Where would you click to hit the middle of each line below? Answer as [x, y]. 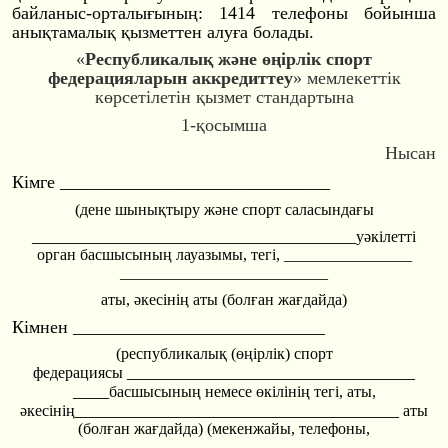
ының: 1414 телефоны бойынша [295, 12]
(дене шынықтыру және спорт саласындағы [224, 209]
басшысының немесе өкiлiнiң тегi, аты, [242, 392]
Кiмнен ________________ [114, 326]
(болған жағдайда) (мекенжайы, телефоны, [224, 429]
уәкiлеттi [386, 237]
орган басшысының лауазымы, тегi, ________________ [224, 255]
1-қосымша [224, 124]
